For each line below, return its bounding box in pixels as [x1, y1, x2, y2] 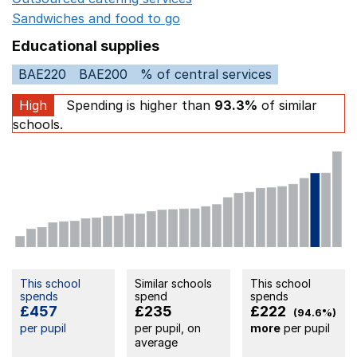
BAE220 [18, 65, 66, 82]
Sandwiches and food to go [12, 10, 180, 26]
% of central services [140, 65, 272, 82]
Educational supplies [12, 37, 159, 54]
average [135, 335, 178, 349]
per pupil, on [135, 320, 202, 335]
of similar [257, 96, 317, 113]
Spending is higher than [62, 96, 214, 113]
